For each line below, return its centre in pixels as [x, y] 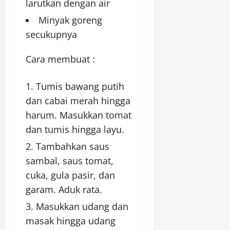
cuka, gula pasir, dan [70, 175]
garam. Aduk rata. [64, 190]
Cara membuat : [60, 59]
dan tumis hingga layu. [75, 130]
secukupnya [51, 35]
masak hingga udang [71, 221]
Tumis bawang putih [80, 87]
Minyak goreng [70, 20]
